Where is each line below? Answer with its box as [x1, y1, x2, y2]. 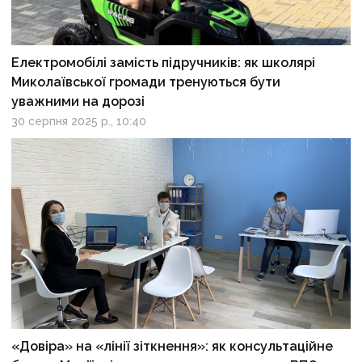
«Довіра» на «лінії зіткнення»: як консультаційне [11, 338, 334, 354]
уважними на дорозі [11, 93, 145, 109]
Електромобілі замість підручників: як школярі [11, 54, 316, 70]
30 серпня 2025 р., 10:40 [11, 114, 147, 128]
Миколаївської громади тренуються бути [11, 74, 281, 90]
